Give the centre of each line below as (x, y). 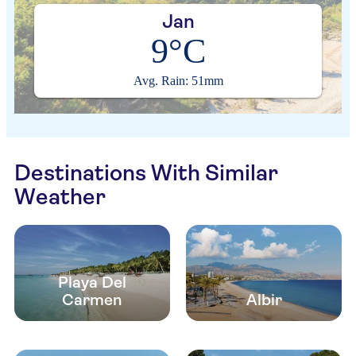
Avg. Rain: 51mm (178, 81)
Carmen (92, 300)
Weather (60, 197)
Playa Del (92, 283)
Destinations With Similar (146, 173)
